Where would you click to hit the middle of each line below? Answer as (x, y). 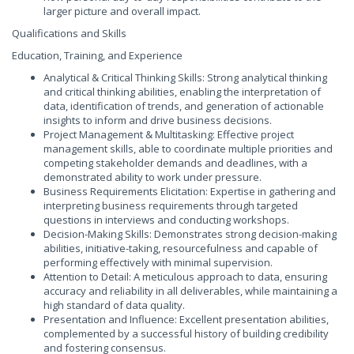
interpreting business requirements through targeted (171, 205)
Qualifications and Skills (69, 33)
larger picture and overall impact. (122, 11)
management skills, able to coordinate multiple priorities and (188, 149)
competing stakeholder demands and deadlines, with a (175, 163)
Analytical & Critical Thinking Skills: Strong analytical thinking (185, 77)
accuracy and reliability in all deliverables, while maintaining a (190, 291)
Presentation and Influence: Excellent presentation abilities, (186, 319)
